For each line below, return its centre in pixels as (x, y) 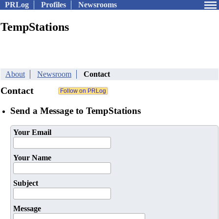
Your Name (32, 158)
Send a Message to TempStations (76, 110)
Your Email (32, 132)
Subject (26, 183)
